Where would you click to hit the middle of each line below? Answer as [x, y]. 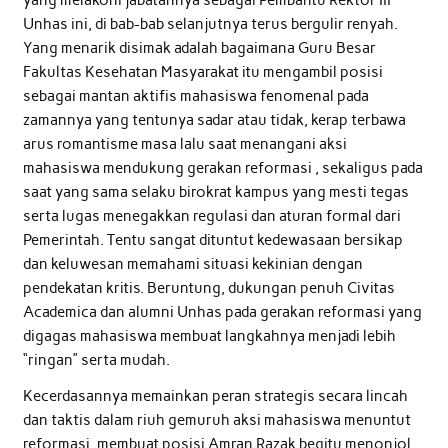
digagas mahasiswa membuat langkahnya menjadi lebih [209, 336]
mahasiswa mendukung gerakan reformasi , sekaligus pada [222, 168]
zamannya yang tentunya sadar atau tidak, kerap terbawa [214, 120]
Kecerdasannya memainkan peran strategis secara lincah [215, 395]
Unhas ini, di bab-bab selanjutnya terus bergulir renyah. [210, 24]
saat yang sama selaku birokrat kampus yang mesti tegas [215, 192]
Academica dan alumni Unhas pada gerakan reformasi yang [222, 312]
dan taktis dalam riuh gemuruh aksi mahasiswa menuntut [216, 419]
